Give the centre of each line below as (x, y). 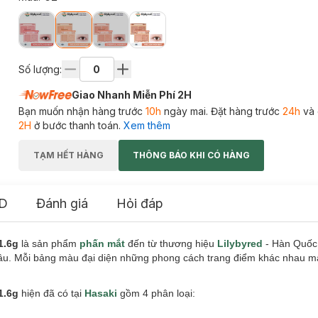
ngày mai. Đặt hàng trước (221, 111)
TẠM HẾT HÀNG (68, 155)
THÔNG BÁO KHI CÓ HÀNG (191, 155)
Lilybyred (240, 243)
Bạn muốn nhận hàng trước (82, 111)
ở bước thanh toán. (76, 125)
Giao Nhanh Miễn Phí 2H (131, 95)
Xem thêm (147, 125)
